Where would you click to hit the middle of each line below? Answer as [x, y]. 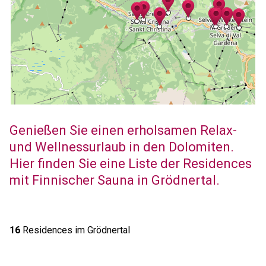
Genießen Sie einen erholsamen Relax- [123, 130]
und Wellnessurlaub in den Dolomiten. [121, 147]
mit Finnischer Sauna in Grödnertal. [114, 180]
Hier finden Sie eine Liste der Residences [130, 164]
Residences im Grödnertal [75, 230]
